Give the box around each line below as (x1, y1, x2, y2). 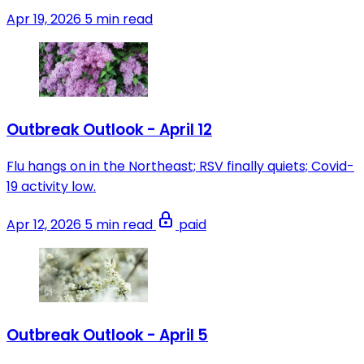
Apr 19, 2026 (6, 9, 81, 28)
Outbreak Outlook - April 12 (6, 118, 212, 141)
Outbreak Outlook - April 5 (6, 324, 208, 347)
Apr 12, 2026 (6, 215, 81, 235)
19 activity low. (6, 177, 96, 197)
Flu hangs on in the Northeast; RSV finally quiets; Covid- (6, 157, 354, 176)
